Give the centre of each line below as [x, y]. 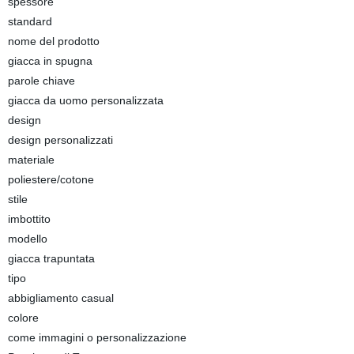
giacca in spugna [50, 61]
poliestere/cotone [51, 179]
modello [27, 239]
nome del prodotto [53, 41]
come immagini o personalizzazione [97, 337]
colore [23, 318]
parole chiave [41, 81]
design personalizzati [60, 140]
